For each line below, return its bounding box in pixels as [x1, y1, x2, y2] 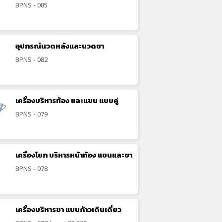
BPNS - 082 [15, 54, 48, 64]
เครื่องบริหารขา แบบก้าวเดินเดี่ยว [15, 204, 122, 215]
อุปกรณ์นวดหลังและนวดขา [15, 40, 105, 52]
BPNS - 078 [15, 163, 48, 173]
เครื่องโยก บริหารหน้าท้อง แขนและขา [15, 149, 133, 161]
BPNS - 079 [15, 109, 48, 119]
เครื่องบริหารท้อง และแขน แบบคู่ [15, 95, 119, 106]
